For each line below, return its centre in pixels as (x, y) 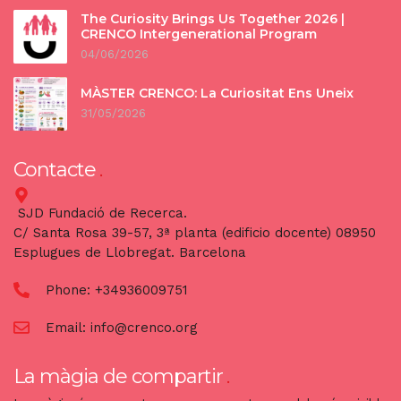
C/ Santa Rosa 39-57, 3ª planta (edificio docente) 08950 (195, 233)
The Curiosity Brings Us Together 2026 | (213, 18)
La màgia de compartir (118, 377)
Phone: (70, 290)
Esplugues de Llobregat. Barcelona (130, 253)
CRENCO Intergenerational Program (199, 34)
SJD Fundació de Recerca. (102, 213)
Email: (68, 328)
